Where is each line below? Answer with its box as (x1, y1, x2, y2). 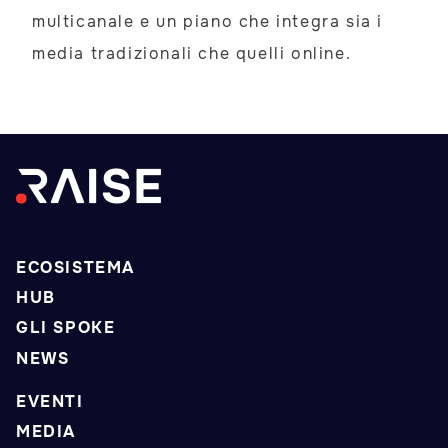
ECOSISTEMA (16, 256, 135, 278)
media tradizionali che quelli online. (32, 43, 352, 65)
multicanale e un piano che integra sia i (32, 11, 384, 33)
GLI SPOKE (16, 317, 116, 339)
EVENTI (16, 391, 84, 413)
